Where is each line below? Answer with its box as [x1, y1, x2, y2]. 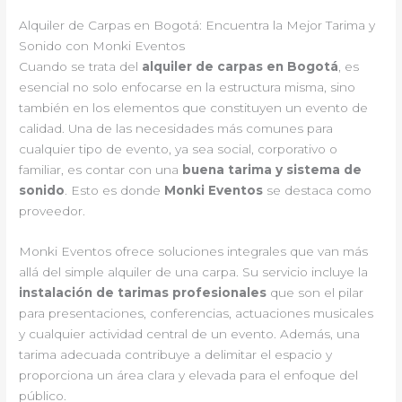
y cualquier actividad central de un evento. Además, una [19, 327, 361, 341]
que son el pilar [267, 285, 364, 300]
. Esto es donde [65, 183, 165, 198]
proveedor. [19, 204, 86, 219]
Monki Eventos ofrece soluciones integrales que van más [19, 244, 369, 258]
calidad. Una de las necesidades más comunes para [19, 121, 334, 136]
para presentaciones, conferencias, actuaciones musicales [19, 306, 374, 320]
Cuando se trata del [19, 59, 143, 74]
